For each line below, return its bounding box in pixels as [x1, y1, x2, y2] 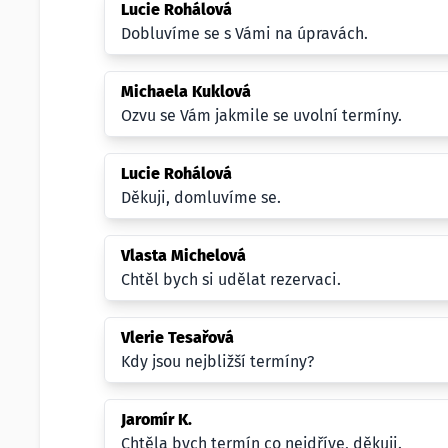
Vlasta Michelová [121, 246, 246, 265]
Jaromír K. [121, 410, 192, 429]
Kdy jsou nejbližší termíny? [121, 352, 314, 371]
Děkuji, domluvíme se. [121, 188, 281, 207]
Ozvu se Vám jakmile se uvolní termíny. [121, 106, 402, 125]
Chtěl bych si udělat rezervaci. [121, 270, 341, 289]
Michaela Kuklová [121, 82, 251, 101]
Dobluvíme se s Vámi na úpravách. [121, 24, 368, 43]
